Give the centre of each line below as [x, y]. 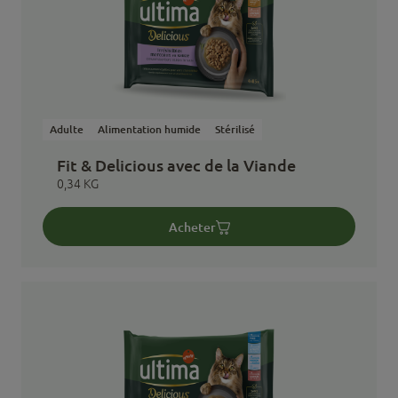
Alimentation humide [149, 129]
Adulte [67, 129]
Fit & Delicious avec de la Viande [176, 165]
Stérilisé [235, 129]
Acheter [192, 227]
